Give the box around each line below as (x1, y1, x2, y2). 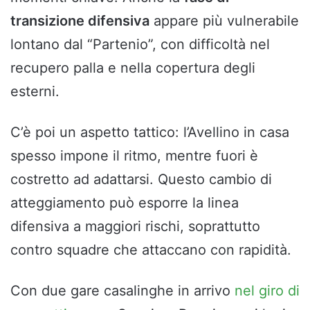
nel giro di (235, 282, 300, 299)
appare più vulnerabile (149, 12, 299, 29)
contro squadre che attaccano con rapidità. (10, 241, 291, 258)
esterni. (10, 82, 60, 100)
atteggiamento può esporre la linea (10, 194, 239, 211)
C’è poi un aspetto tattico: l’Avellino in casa (10, 123, 289, 140)
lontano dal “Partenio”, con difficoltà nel (10, 35, 270, 53)
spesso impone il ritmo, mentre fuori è (10, 147, 258, 164)
